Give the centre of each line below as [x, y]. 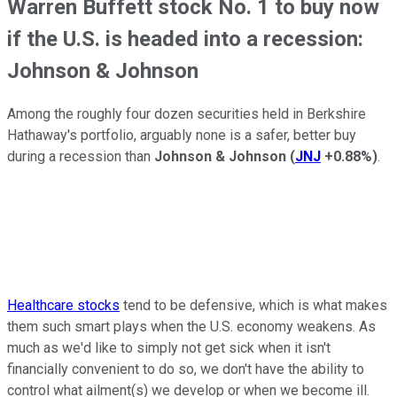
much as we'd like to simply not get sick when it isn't [169, 348]
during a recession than [81, 157]
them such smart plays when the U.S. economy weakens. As [191, 327]
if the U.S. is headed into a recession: [185, 39]
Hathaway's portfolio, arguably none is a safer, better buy [182, 136]
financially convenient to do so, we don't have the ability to [186, 370]
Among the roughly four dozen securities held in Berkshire [187, 114]
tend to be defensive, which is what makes [253, 306]
